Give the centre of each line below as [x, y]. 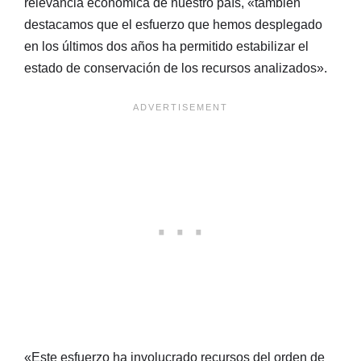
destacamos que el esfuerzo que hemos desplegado [173, 24]
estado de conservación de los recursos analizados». [176, 68]
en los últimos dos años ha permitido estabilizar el [166, 46]
